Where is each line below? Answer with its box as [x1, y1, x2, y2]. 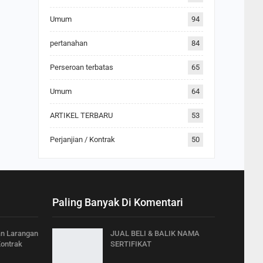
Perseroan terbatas [49, 62, 113, 72]
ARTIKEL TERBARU [49, 110, 113, 120]
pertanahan [49, 38, 87, 48]
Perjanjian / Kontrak [49, 134, 115, 144]
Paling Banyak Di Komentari [52, 195, 183, 208]
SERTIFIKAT [110, 239, 151, 248]
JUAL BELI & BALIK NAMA [110, 228, 200, 238]
